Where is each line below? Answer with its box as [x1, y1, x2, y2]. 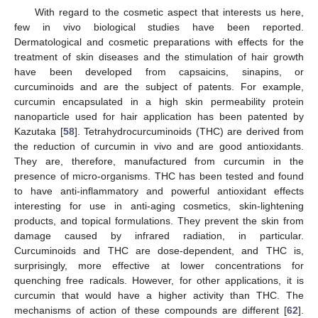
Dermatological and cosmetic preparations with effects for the [14, 35, 304, 48]
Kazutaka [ [14, 125, 63, 137]
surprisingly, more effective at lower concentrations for [14, 259, 304, 271]
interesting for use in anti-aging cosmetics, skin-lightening [14, 199, 304, 212]
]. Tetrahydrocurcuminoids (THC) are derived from [74, 125, 304, 137]
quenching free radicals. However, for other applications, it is [14, 274, 304, 286]
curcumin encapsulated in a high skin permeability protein [14, 95, 304, 107]
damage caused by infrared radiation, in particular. [14, 229, 304, 241]
